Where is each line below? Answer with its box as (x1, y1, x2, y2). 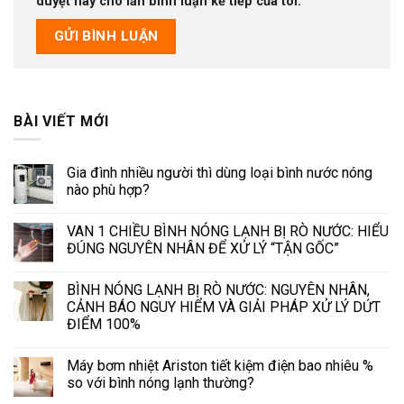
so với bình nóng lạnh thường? (67, 374, 254, 392)
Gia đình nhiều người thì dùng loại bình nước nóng (67, 164, 372, 182)
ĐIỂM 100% (67, 316, 141, 334)
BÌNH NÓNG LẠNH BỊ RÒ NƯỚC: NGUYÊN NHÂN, (67, 281, 370, 299)
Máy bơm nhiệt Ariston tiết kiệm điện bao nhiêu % (67, 357, 373, 375)
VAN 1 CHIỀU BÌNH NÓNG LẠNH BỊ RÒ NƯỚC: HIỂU (67, 223, 389, 241)
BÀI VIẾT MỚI (14, 112, 109, 130)
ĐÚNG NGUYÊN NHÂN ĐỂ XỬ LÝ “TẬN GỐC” (67, 240, 339, 258)
